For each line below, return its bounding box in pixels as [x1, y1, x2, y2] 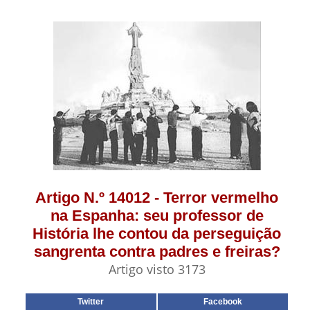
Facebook [203, 297, 242, 307]
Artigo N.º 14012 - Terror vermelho [35, 189, 278, 206]
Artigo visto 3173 [108, 261, 206, 277]
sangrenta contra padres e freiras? [33, 243, 280, 260]
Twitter [77, 297, 104, 307]
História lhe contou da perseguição [33, 225, 281, 242]
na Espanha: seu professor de [50, 207, 264, 224]
